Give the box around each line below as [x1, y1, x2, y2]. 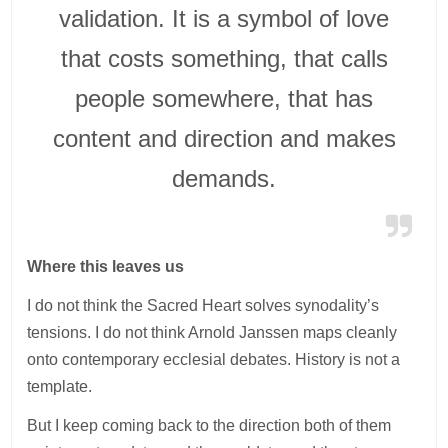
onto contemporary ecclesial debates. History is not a [27, 350, 401, 368]
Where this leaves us [27, 257, 185, 275]
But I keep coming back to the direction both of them [27, 416, 392, 434]
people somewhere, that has [75, 84, 373, 112]
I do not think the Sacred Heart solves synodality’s [27, 296, 380, 314]
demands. [172, 164, 276, 192]
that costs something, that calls [60, 44, 388, 72]
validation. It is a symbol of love [59, 4, 389, 32]
